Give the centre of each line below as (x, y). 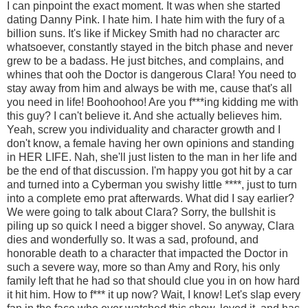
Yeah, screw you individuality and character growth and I (144, 129)
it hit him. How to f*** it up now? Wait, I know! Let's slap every (154, 294)
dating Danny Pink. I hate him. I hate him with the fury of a (146, 19)
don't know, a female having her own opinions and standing (151, 143)
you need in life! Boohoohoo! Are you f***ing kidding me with (153, 102)
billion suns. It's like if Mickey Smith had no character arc (143, 33)
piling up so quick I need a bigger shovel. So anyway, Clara (151, 225)
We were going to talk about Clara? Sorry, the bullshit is (141, 212)
